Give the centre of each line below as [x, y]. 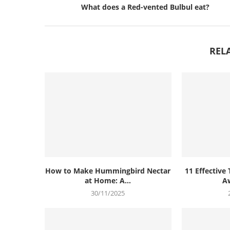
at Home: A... [108, 180]
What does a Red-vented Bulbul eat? [145, 7]
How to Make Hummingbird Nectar [108, 170]
